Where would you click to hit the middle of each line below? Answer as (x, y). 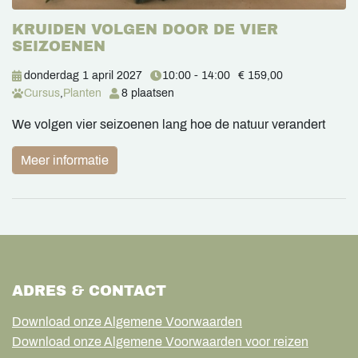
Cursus (42, 93)
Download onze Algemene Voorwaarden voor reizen (160, 342)
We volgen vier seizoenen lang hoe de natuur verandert (169, 125)
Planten (82, 93)
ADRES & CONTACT (89, 291)
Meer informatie (65, 161)
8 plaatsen (148, 93)
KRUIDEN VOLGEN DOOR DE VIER (145, 30)
